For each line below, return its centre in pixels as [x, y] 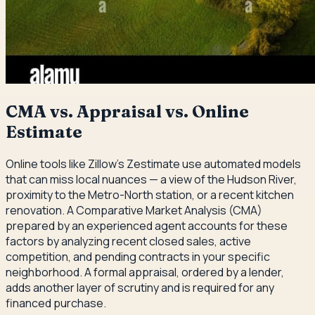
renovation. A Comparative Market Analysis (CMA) [134, 210]
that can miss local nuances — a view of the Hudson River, [151, 179]
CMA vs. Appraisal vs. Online [127, 111]
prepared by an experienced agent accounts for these [147, 225]
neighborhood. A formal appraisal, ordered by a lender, [145, 272]
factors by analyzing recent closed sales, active [128, 241]
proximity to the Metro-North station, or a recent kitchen [150, 194]
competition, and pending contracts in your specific [138, 256]
